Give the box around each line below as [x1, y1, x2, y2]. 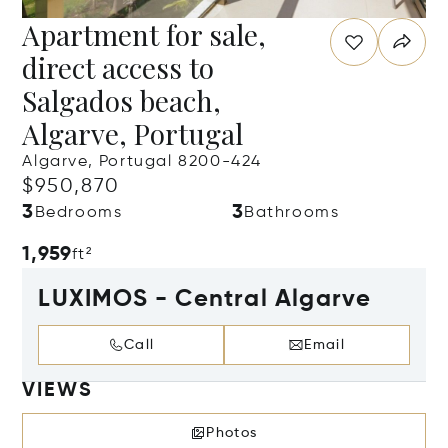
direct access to [22, 49, 215, 86]
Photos [206, 426, 258, 440]
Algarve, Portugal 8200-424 [22, 154, 263, 170]
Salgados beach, [22, 82, 222, 119]
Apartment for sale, [22, 16, 267, 53]
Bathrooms [244, 205, 340, 221]
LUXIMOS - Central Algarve [38, 287, 372, 311]
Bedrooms [34, 205, 123, 221]
